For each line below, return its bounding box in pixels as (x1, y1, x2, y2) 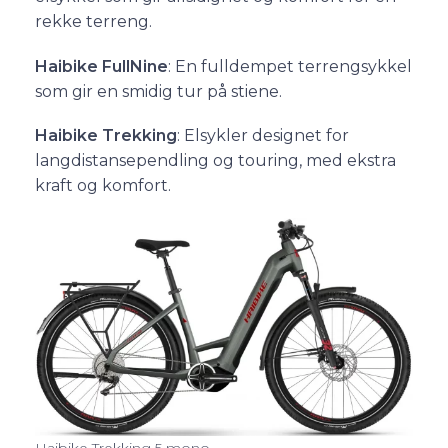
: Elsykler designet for (177, 126, 349, 146)
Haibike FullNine (35, 56, 168, 76)
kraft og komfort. (35, 176, 171, 196)
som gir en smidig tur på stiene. (35, 81, 282, 101)
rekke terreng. (35, 12, 152, 32)
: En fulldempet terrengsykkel (168, 56, 412, 76)
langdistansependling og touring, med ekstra (35, 151, 396, 171)
